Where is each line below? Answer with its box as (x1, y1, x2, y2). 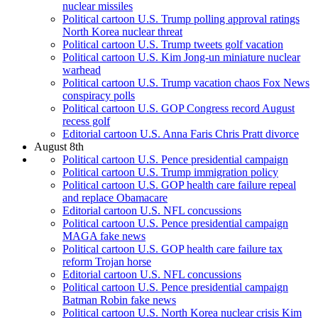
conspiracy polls (62, 89, 135, 102)
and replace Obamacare (62, 192, 168, 204)
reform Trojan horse (62, 256, 151, 268)
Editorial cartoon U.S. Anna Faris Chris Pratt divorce (62, 128, 299, 141)
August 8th (34, 141, 84, 153)
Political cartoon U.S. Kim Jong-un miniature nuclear (62, 51, 300, 64)
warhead (62, 64, 101, 77)
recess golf (62, 115, 110, 128)
